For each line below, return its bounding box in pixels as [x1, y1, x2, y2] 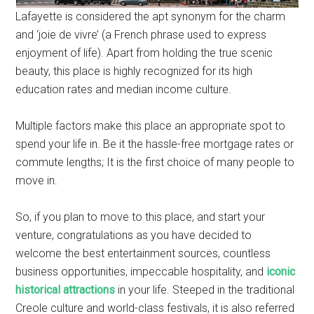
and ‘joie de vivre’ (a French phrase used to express [15, 28, 267, 41]
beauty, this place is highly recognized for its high [15, 64, 253, 78]
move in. [15, 174, 61, 187]
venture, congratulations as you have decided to [15, 228, 252, 242]
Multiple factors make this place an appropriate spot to [15, 119, 286, 132]
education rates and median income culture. [15, 83, 235, 96]
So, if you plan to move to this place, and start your [15, 210, 266, 224]
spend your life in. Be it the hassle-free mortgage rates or [15, 137, 294, 151]
